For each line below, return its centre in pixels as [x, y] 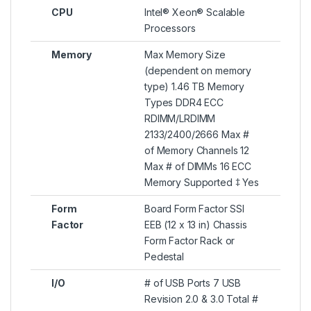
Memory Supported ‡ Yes [202, 182]
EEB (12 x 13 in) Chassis [196, 224]
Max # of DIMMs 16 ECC [198, 166]
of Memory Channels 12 [197, 150]
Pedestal [164, 256]
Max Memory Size [185, 54]
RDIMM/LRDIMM [180, 118]
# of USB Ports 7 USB [193, 283]
